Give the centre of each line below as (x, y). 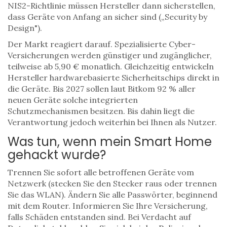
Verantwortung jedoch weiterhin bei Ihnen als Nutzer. (112, 122)
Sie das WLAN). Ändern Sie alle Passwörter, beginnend (112, 195)
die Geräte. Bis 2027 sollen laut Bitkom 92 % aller (102, 89)
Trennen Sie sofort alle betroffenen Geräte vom (101, 173)
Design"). (25, 28)
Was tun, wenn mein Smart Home (110, 142)
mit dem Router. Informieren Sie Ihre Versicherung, (108, 206)
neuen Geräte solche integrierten (73, 100)
